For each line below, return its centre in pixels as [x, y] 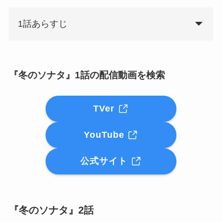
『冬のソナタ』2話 [51, 210]
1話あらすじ [42, 24]
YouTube [105, 135]
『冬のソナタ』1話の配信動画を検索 [87, 75]
